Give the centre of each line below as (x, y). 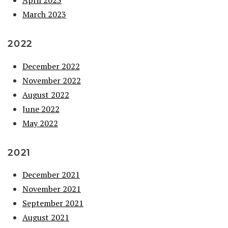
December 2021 (51, 175)
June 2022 (41, 109)
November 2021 (51, 189)
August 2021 (46, 218)
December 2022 (51, 66)
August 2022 (46, 94)
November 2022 (51, 80)
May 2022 (40, 123)
